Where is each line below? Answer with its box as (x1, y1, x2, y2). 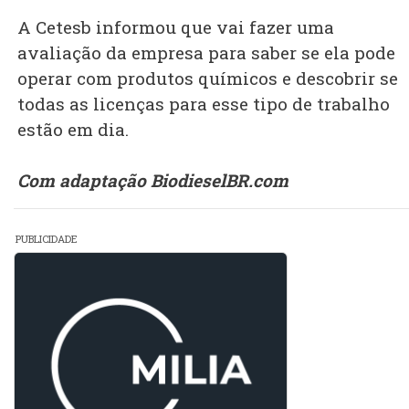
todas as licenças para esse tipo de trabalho (17, 92, 390, 116)
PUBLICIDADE (16, 232, 78, 246)
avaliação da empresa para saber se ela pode (17, 41, 395, 65)
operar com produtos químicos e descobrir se (17, 67, 398, 90)
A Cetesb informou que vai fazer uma (17, 16, 334, 39)
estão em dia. (17, 118, 129, 142)
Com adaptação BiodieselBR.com (17, 169, 288, 193)
